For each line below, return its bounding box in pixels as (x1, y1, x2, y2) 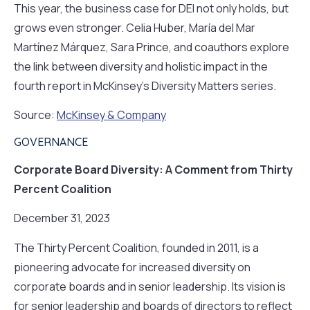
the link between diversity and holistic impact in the (14, 58, 268, 74)
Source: (14, 107, 57, 122)
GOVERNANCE (14, 134, 88, 149)
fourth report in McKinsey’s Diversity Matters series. (14, 77, 276, 93)
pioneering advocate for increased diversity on (14, 259, 250, 275)
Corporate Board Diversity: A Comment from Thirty (14, 161, 293, 177)
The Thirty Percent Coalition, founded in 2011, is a (14, 239, 259, 255)
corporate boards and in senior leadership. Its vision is (14, 278, 286, 294)
